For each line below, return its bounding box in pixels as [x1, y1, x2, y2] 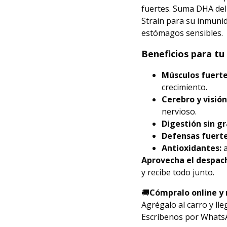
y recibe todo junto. [141, 167, 214, 178]
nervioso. [162, 106, 197, 117]
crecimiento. [162, 82, 207, 93]
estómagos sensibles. [141, 27, 223, 39]
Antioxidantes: [162, 142, 221, 154]
